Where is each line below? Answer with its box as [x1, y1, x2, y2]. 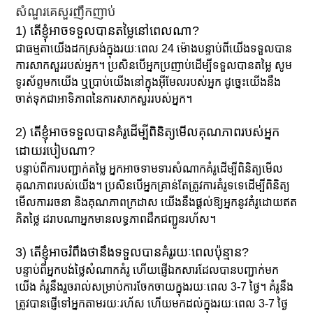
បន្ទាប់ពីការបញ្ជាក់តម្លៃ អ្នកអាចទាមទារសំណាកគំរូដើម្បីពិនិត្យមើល [15, 162, 284, 175]
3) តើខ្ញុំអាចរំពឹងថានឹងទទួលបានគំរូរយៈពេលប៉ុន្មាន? [15, 245, 249, 259]
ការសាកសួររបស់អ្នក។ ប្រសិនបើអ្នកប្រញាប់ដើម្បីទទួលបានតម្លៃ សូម [15, 59, 293, 71]
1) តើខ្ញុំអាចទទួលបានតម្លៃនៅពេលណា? [15, 23, 200, 38]
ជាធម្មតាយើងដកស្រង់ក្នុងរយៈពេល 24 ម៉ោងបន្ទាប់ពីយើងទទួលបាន [15, 42, 293, 54]
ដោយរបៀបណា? [15, 143, 96, 158]
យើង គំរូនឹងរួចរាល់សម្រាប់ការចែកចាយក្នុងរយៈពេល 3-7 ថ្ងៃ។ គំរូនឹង [15, 280, 294, 293]
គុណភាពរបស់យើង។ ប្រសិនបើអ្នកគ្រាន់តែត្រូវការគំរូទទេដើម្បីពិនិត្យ [15, 179, 291, 191]
